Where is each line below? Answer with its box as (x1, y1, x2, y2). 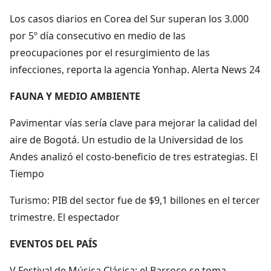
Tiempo (10, 166, 44, 180)
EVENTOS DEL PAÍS (10, 237, 97, 250)
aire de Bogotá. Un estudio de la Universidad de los (10, 132, 243, 146)
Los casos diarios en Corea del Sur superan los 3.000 (10, 11, 249, 25)
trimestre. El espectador (10, 210, 120, 224)
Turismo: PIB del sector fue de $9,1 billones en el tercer (10, 193, 260, 207)
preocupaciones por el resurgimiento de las (10, 45, 210, 59)
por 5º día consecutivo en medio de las (10, 28, 186, 42)
